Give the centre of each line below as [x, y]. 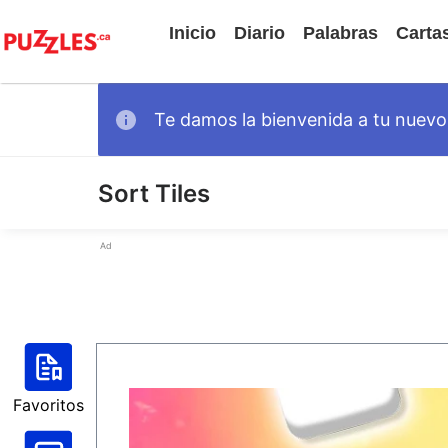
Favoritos [48, 405]
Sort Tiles [154, 193]
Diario [259, 33]
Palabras [340, 33]
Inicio [192, 33]
